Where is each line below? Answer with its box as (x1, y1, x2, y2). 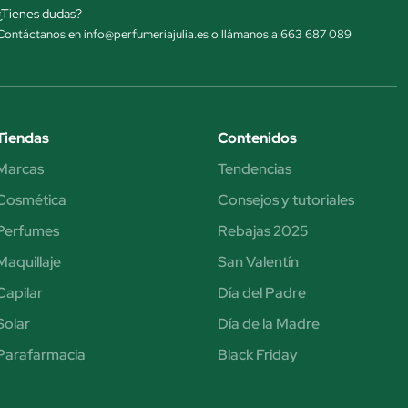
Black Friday (217, 345, 298, 365)
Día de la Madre (217, 314, 320, 334)
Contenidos (217, 128, 297, 148)
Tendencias (217, 159, 291, 179)
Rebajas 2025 (217, 221, 308, 241)
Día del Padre (217, 283, 306, 303)
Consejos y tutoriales (217, 190, 354, 210)
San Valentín (217, 252, 299, 272)
